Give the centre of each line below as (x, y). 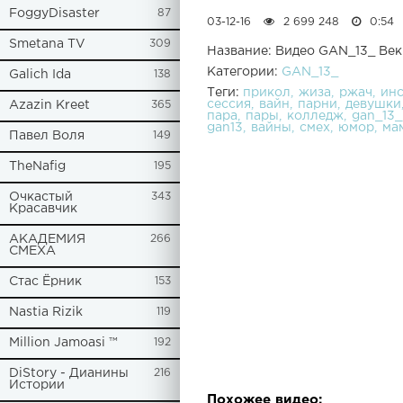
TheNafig (37, 166)
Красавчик (43, 209)
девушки (373, 105)
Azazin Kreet (49, 105)
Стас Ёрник (45, 282)
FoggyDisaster (54, 13)
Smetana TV (47, 44)
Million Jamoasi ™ (63, 343)
